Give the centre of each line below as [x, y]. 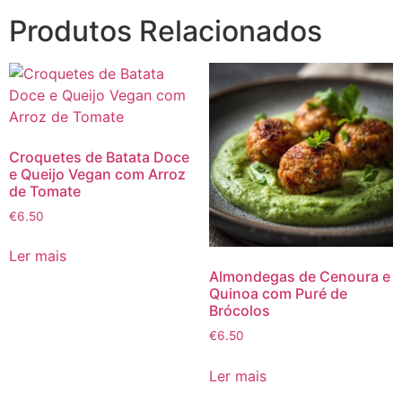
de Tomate [45, 191]
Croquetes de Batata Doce [99, 157]
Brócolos [239, 311]
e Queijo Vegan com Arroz [97, 174]
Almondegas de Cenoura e [299, 277]
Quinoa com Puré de [278, 294]
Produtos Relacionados [166, 31]
